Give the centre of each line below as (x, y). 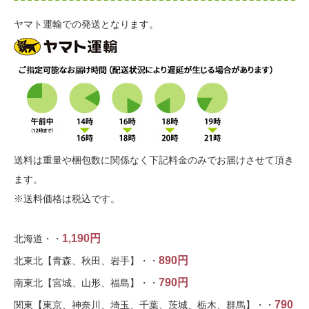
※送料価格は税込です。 (67, 199)
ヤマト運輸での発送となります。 (86, 24)
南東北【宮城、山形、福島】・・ (86, 283)
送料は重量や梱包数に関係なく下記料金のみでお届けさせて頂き (154, 160)
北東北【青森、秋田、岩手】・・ (86, 261)
